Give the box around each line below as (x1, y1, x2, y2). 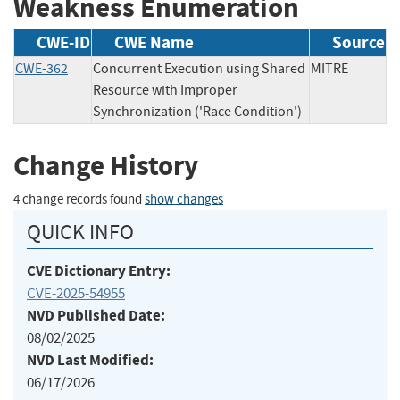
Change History (13, 147, 198, 185)
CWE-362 (15, 60, 68, 79)
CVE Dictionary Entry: (27, 260, 171, 281)
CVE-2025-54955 (27, 283, 125, 303)
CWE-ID (37, 31, 90, 54)
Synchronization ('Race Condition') (93, 103, 302, 121)
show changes (145, 190, 223, 208)
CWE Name (114, 31, 194, 54)
